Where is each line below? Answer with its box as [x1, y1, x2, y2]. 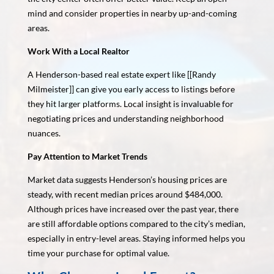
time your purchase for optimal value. [27, 247, 169, 258]
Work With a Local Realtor [27, 45, 130, 56]
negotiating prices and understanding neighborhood [27, 113, 224, 124]
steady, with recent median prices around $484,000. [27, 188, 223, 199]
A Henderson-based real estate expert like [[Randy [27, 68, 216, 80]
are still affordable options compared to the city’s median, [27, 218, 245, 229]
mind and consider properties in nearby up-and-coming [27, 7, 237, 18]
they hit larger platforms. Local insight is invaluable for [27, 98, 234, 109]
